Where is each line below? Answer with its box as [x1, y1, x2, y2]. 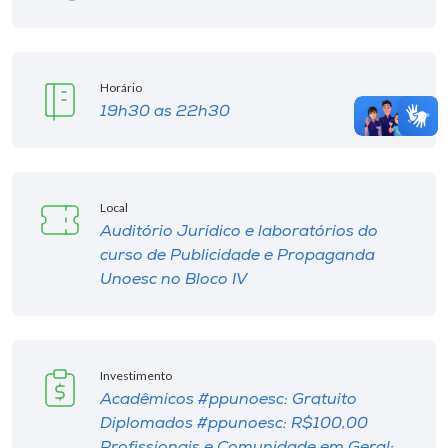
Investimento [100, 368, 172, 383]
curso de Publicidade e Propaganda [100, 248, 375, 264]
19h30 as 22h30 [100, 104, 230, 120]
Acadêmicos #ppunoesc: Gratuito [100, 392, 357, 408]
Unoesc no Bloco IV [100, 272, 247, 288]
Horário [100, 80, 142, 95]
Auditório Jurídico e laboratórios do [100, 224, 378, 240]
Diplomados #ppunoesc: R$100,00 [100, 416, 368, 432]
